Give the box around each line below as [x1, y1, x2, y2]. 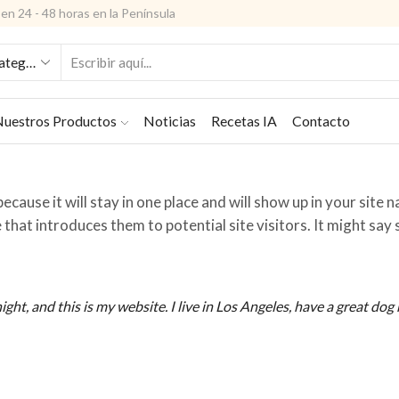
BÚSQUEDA [202, 102, 277, 118]
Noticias [143, 112, 197, 129]
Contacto [292, 112, 351, 129]
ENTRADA [202, 62, 269, 79]
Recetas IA [211, 112, 278, 129]
